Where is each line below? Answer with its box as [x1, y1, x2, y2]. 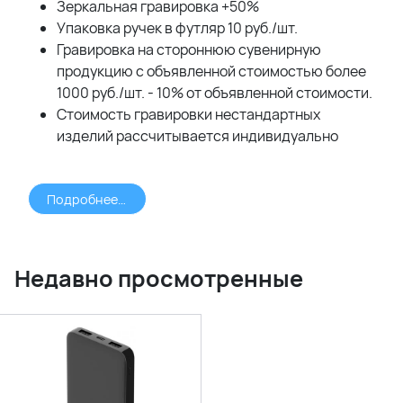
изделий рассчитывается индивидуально [57, 125, 338, 146]
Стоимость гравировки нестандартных [57, 103, 320, 124]
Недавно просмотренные [14, 263, 303, 295]
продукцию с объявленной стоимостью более [57, 60, 366, 81]
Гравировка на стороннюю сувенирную [57, 39, 321, 59]
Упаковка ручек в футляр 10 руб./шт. [57, 17, 298, 38]
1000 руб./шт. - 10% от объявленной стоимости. [57, 82, 372, 103]
